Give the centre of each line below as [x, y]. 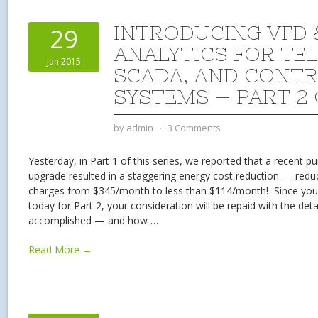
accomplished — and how [89, 220]
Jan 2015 [64, 61]
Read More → [60, 250]
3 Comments [194, 128]
